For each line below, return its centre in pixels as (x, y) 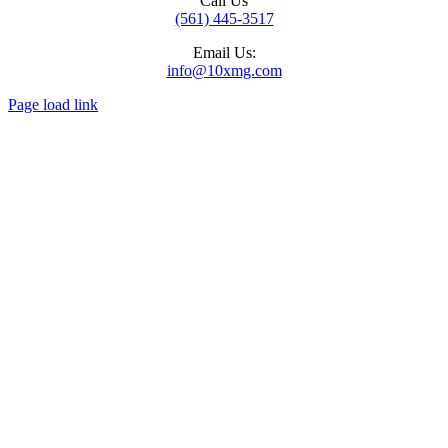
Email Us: (224, 53)
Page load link (53, 105)
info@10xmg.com (224, 71)
